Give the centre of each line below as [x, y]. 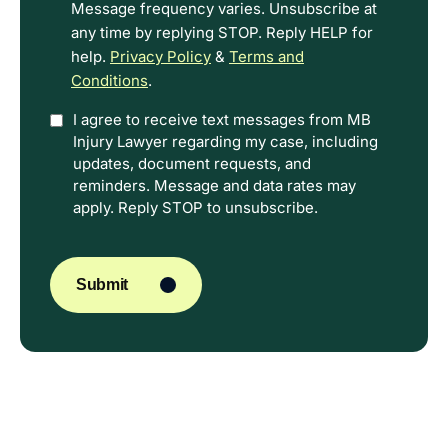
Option [75, 120]
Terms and [266, 57]
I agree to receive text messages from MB [222, 120]
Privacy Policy [160, 57]
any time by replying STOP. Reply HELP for [222, 33]
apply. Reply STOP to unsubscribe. [195, 208]
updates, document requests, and [192, 164]
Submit [102, 285]
